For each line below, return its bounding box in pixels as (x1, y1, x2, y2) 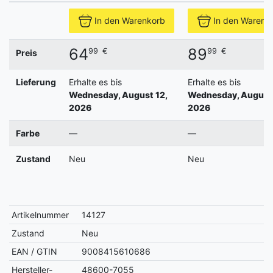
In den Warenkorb (94, 15, 165, 26)
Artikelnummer (12, 209, 69, 220)
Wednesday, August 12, (68, 89, 167, 100)
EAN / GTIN (12, 246, 58, 257)
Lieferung (15, 76, 56, 87)
